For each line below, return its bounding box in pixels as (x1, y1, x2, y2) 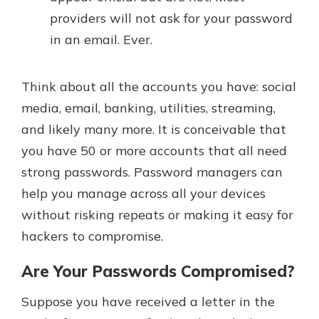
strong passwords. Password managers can (21, 164, 283, 181)
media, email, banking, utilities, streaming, (21, 100, 276, 117)
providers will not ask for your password (50, 10, 293, 27)
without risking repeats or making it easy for (21, 206, 293, 224)
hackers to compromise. (21, 228, 163, 245)
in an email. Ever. (50, 31, 152, 48)
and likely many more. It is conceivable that (21, 121, 286, 138)
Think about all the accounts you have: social (21, 78, 296, 95)
